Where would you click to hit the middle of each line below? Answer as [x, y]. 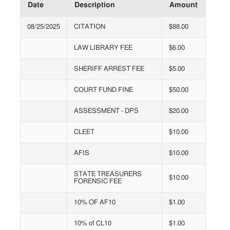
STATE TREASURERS [108, 175]
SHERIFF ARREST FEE [109, 69]
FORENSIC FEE [98, 182]
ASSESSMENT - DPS [106, 111]
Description [95, 5]
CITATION [90, 27]
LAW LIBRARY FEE [103, 48]
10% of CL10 [93, 224]
